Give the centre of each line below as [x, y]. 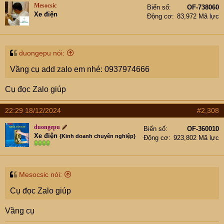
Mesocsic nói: [40, 174]
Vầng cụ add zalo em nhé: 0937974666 [80, 69]
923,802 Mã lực [196, 137]
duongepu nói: [42, 53]
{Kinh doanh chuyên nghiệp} [97, 136]
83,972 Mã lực [198, 16]
